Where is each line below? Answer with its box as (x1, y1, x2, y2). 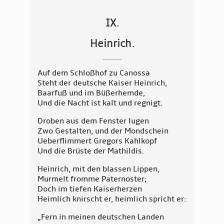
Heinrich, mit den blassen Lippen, (37, 164, 159, 174)
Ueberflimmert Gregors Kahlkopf (37, 136, 157, 146)
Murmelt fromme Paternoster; (37, 174, 147, 184)
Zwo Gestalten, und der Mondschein (37, 126, 168, 136)
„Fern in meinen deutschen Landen (37, 212, 164, 222)
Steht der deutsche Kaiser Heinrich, (37, 78, 167, 88)
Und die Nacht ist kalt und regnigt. (37, 98, 162, 108)
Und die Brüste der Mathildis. (37, 146, 144, 156)
